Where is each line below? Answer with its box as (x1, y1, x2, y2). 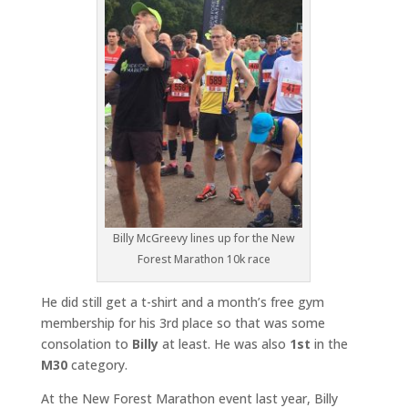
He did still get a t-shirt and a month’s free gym (40, 292, 324, 311)
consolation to (40, 334, 132, 352)
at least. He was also (158, 334, 290, 352)
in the (310, 334, 348, 352)
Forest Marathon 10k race (137, 250, 270, 267)
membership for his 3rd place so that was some (40, 313, 325, 331)
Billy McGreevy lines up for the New (112, 229, 295, 246)
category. (66, 355, 127, 373)
